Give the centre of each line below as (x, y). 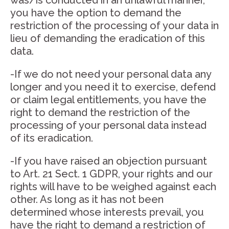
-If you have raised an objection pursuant (109, 161)
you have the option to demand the (96, 13)
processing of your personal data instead (108, 125)
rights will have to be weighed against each (113, 187)
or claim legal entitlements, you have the (108, 100)
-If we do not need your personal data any (111, 74)
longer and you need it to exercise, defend (113, 87)
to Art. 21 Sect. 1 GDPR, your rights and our (111, 174)
